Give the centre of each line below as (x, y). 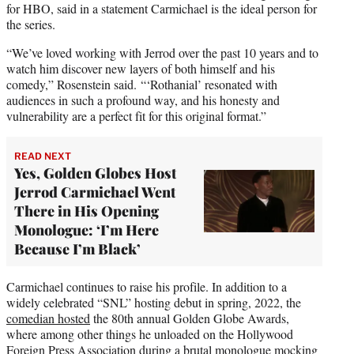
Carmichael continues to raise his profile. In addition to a (147, 286)
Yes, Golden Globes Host (95, 173)
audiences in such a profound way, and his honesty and (143, 100)
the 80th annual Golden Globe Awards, (190, 318)
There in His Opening (87, 211)
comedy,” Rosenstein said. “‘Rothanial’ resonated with (142, 84)
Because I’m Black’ (77, 249)
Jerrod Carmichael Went (95, 192)
